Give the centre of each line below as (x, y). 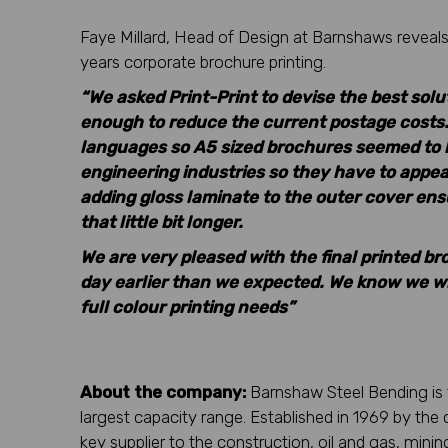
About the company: (163, 391)
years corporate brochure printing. (203, 61)
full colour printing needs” (187, 306)
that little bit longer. (161, 221)
